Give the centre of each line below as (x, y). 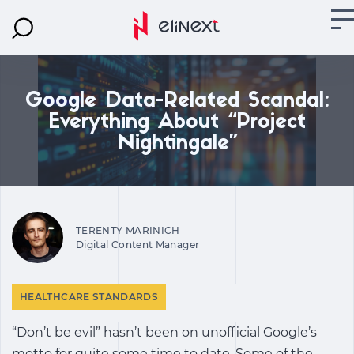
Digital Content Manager (138, 244)
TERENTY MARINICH (128, 230)
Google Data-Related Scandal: (177, 102)
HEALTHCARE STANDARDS (89, 297)
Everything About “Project (177, 123)
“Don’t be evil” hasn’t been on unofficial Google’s (164, 332)
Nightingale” (177, 144)
